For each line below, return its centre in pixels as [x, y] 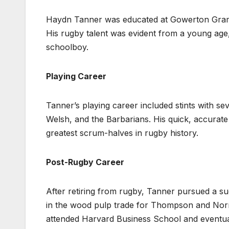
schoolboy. [67, 47]
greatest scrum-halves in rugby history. [122, 133]
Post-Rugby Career [85, 162]
